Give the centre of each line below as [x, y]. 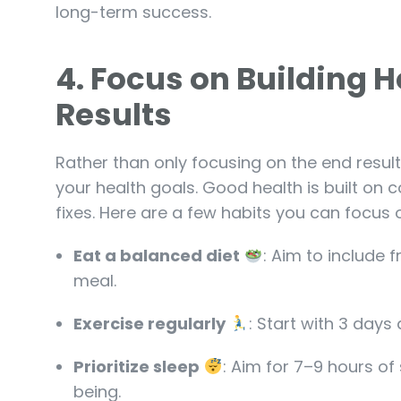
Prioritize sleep [137, 366]
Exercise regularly [149, 323]
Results [117, 114]
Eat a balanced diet [157, 255]
